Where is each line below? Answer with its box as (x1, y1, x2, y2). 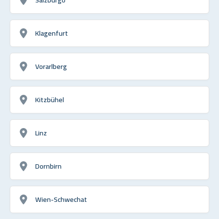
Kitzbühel (35, 92, 64, 106)
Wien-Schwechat (35, 192, 87, 206)
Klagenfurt (35, 26, 68, 40)
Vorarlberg (35, 59, 67, 73)
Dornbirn (35, 159, 62, 173)
